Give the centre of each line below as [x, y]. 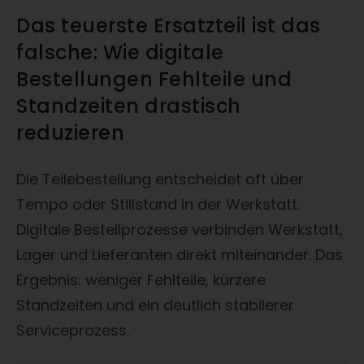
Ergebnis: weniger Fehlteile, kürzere [141, 279]
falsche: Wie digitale [120, 52]
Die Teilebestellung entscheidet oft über [160, 179]
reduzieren [70, 132]
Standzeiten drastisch [129, 106]
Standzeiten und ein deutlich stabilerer [155, 305]
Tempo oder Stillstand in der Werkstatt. [158, 204]
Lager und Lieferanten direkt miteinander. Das [180, 254]
